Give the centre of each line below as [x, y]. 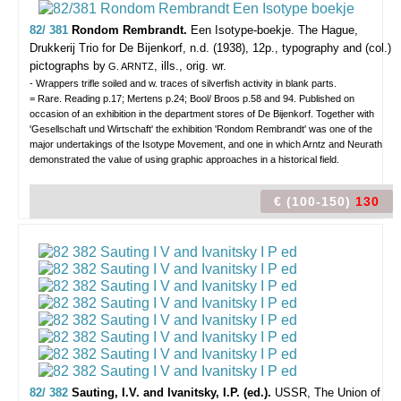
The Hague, [328, 30]
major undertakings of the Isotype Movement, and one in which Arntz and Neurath [206, 144]
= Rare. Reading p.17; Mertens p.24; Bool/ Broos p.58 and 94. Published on [192, 98]
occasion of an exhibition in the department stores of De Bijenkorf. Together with [202, 114]
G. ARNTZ [130, 66]
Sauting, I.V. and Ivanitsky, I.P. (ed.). [173, 392]
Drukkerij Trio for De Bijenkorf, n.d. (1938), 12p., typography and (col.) [210, 48]
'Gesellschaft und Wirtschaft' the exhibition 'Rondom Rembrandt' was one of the [201, 129]
